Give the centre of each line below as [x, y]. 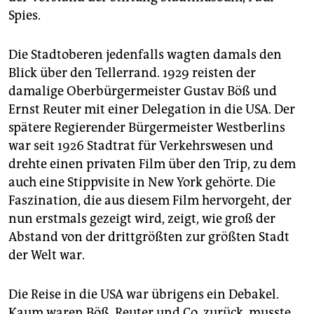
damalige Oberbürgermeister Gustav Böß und [143, 91]
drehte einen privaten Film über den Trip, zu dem [152, 164]
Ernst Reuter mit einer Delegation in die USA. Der [152, 110]
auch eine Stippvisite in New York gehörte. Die [142, 183]
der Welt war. [47, 255]
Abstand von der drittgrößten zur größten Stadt [149, 237]
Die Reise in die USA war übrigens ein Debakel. [144, 295]
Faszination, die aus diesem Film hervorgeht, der [150, 201]
